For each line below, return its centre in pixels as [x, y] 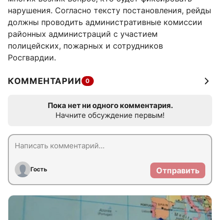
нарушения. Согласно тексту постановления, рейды [110, 10]
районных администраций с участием [83, 34]
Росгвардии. [32, 57]
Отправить [178, 170]
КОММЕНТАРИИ [45, 81]
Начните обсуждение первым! [110, 115]
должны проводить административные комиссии [105, 22]
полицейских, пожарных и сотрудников [85, 45]
